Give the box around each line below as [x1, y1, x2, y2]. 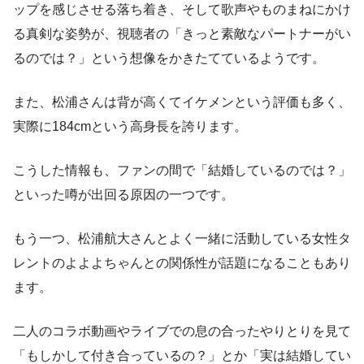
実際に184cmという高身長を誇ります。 [13, 119, 247, 134]
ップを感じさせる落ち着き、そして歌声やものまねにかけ [13, 2, 351, 17]
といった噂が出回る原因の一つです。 [13, 188, 234, 202]
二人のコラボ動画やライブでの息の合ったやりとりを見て [13, 324, 351, 339]
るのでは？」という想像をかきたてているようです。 [13, 51, 325, 66]
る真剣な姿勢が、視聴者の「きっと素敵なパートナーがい [13, 27, 351, 41]
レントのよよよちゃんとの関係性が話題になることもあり [13, 256, 351, 271]
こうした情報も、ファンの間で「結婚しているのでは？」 [13, 163, 351, 178]
